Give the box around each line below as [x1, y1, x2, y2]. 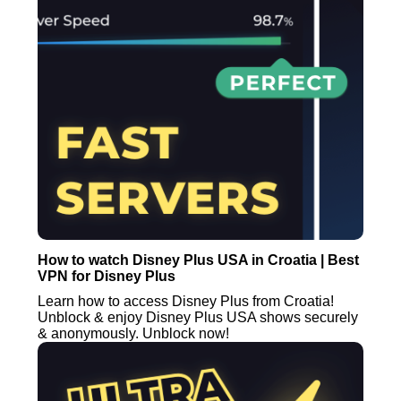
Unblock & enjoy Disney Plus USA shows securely [38, 309, 359, 325]
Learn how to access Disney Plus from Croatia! [38, 293, 335, 309]
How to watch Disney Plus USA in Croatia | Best [38, 252, 360, 268]
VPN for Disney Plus [38, 268, 176, 284]
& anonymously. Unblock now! [38, 325, 230, 341]
